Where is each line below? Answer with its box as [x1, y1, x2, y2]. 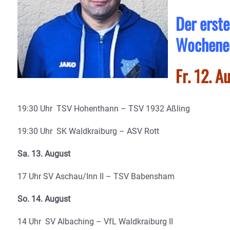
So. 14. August [17, 194, 70, 204]
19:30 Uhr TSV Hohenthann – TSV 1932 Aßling [17, 104, 190, 113]
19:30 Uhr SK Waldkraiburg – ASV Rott [17, 126, 159, 136]
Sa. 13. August [17, 149, 70, 159]
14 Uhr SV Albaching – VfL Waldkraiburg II [17, 217, 173, 226]
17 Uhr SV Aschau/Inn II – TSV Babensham [17, 171, 175, 181]
